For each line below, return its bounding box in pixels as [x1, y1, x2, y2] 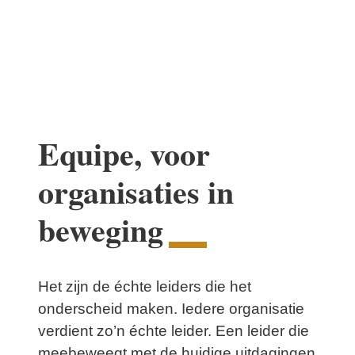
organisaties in [38, 167, 234, 215]
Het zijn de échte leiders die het [38, 278, 251, 296]
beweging [38, 205, 163, 253]
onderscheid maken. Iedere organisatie [38, 300, 304, 318]
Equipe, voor [38, 129, 210, 177]
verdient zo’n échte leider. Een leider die [38, 323, 309, 340]
